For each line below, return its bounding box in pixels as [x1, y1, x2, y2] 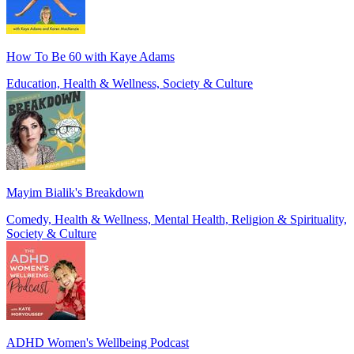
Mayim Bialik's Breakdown [6, 186, 144, 200]
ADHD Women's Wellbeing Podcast [6, 336, 189, 350]
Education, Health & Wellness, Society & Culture [6, 77, 253, 91]
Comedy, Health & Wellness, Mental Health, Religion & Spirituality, [6, 213, 347, 227]
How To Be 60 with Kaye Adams [6, 50, 175, 64]
